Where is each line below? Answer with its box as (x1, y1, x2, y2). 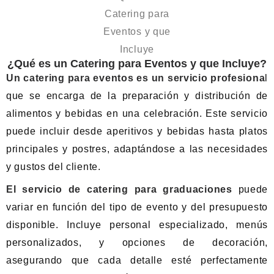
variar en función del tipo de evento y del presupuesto (6, 202, 268, 212)
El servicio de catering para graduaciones (6, 184, 232, 194)
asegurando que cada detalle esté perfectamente (6, 255, 268, 265)
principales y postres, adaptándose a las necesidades (6, 144, 268, 154)
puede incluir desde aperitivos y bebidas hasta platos (6, 126, 268, 136)
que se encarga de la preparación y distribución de (6, 91, 268, 101)
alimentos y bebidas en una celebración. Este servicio (6, 108, 268, 119)
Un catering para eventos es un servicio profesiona (6, 73, 265, 83)
